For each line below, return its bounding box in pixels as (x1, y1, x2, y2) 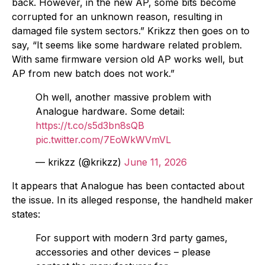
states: (12, 208, 40, 221)
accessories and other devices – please (35, 246, 211, 258)
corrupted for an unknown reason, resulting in (12, 10, 222, 22)
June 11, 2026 (124, 156, 187, 169)
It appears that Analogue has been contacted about (12, 180, 244, 192)
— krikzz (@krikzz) (35, 156, 124, 169)
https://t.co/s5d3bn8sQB (35, 119, 144, 131)
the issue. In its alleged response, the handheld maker (12, 194, 253, 206)
